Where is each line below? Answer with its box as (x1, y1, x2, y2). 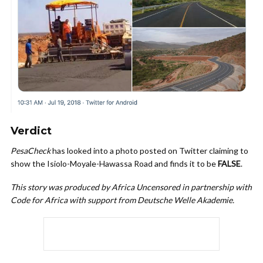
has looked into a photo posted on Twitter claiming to (50, 146, 248, 156)
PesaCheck (11, 146, 50, 156)
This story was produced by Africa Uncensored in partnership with (11, 182, 252, 193)
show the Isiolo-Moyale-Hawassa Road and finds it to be (11, 159, 218, 169)
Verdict (11, 124, 52, 138)
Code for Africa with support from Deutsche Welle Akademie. (11, 195, 234, 205)
